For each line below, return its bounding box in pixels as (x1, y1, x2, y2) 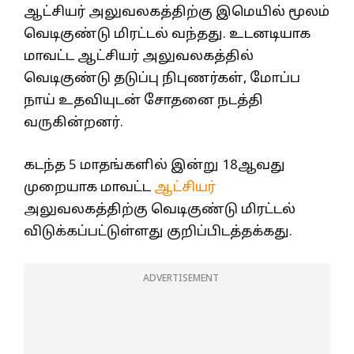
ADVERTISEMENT (143, 273, 219, 285)
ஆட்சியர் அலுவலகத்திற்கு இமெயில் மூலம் (24, 4, 330, 21)
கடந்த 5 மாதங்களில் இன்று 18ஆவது (24, 156, 285, 174)
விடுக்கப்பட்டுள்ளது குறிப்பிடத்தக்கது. (24, 223, 292, 240)
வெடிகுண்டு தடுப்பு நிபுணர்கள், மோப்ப (24, 70, 300, 88)
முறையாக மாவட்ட (24, 179, 154, 196)
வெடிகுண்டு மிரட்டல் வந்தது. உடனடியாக (24, 26, 311, 43)
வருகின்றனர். (24, 115, 123, 132)
